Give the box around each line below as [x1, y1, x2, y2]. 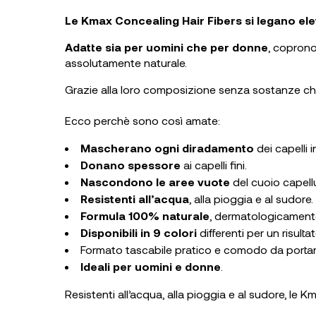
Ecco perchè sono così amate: [65, 113, 220, 127]
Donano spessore [80, 157, 181, 171]
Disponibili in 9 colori [80, 225, 197, 239]
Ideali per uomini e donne [80, 259, 221, 273]
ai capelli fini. [181, 157, 247, 171]
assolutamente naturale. [65, 55, 187, 69]
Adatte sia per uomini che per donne [65, 39, 268, 54]
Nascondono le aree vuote [80, 174, 230, 188]
